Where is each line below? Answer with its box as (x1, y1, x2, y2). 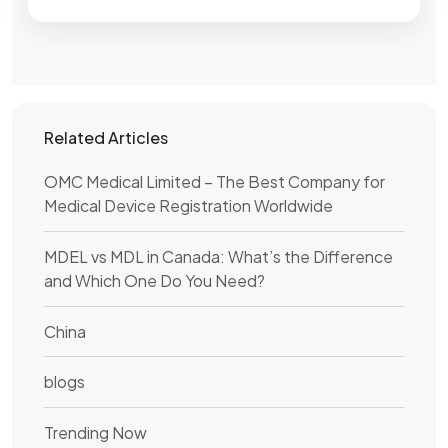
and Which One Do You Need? (44, 269, 265, 291)
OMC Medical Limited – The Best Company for (44, 171, 385, 193)
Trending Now (44, 421, 147, 443)
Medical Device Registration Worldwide (44, 195, 333, 217)
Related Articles (44, 126, 168, 148)
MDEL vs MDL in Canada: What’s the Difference (44, 245, 393, 267)
